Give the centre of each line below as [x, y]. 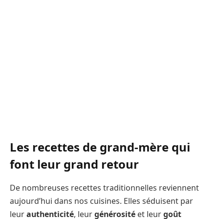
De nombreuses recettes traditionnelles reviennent [104, 188]
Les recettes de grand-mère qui [100, 147]
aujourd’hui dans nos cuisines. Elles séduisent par [101, 201]
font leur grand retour [74, 164]
